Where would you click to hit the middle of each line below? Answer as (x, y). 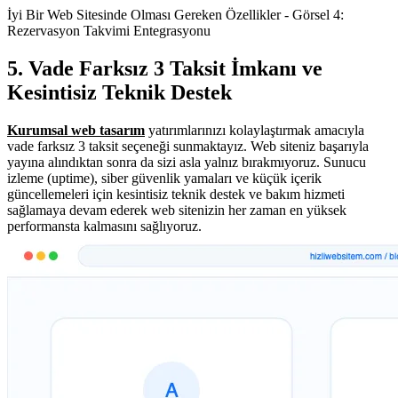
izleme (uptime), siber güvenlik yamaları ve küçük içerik (164, 178)
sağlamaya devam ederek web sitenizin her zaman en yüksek (177, 210)
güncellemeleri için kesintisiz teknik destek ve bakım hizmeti (176, 194)
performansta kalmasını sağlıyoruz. (104, 226)
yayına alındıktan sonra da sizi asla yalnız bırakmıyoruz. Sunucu (187, 162)
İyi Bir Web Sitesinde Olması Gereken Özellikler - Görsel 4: (175, 15)
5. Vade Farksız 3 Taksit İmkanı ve (165, 69)
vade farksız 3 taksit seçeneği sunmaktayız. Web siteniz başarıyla (188, 146)
